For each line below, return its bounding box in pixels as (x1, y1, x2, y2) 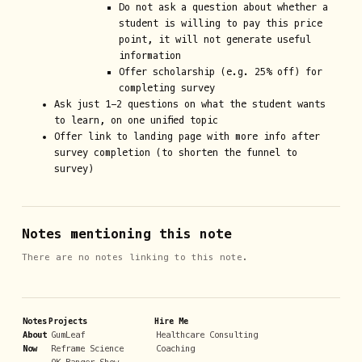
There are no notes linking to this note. (21, 252, 248, 263)
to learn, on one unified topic (53, 114, 218, 126)
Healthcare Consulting (156, 330, 259, 340)
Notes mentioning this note (21, 225, 232, 242)
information (118, 49, 181, 61)
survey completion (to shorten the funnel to (53, 146, 297, 158)
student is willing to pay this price (118, 17, 322, 29)
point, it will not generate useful (118, 33, 311, 45)
